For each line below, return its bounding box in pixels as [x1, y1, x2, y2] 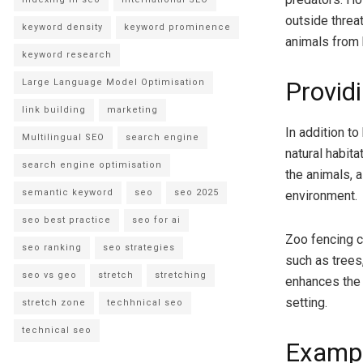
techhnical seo [107, 297, 183, 308]
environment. [285, 187, 357, 203]
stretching [155, 269, 207, 280]
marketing [107, 104, 158, 115]
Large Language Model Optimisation [22, 76, 205, 88]
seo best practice [22, 214, 111, 225]
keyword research [22, 49, 112, 60]
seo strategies [103, 241, 175, 253]
